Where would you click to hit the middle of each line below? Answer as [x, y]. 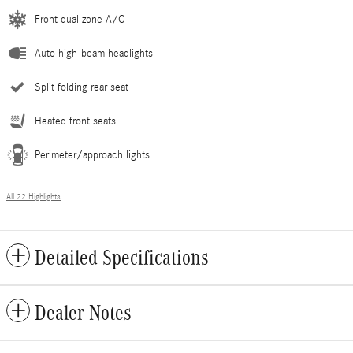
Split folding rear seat [82, 87]
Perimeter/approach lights [92, 155]
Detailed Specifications [122, 257]
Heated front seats [75, 121]
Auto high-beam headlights [94, 53]
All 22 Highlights [33, 197]
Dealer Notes [83, 312]
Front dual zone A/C [80, 19]
